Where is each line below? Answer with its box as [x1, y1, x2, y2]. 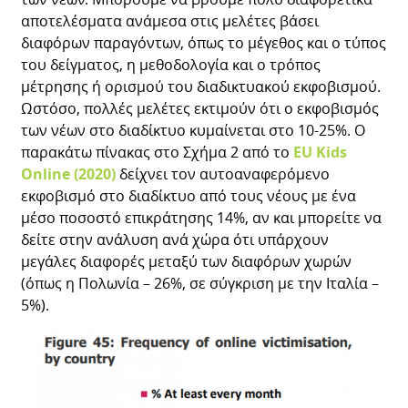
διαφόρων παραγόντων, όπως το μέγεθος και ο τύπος [21, 32, 387, 53]
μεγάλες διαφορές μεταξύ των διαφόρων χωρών [21, 250, 352, 271]
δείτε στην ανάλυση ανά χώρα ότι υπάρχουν [21, 229, 330, 250]
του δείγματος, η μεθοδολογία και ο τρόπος [21, 54, 321, 75]
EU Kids [293, 141, 348, 162]
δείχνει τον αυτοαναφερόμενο [116, 163, 331, 184]
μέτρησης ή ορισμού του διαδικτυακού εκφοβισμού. [21, 76, 382, 97]
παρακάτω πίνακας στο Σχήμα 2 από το [21, 141, 294, 162]
